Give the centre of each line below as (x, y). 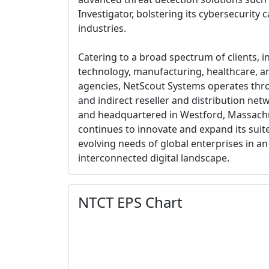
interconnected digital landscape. (154, 158)
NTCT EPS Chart (130, 202)
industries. (102, 28)
